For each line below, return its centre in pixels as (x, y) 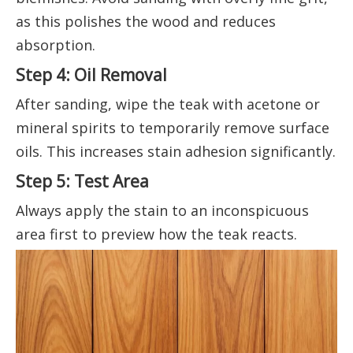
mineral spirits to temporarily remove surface (173, 128)
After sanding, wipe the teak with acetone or (168, 104)
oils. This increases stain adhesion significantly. (176, 152)
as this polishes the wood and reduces (146, 22)
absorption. (56, 45)
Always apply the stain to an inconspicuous (162, 211)
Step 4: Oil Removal (91, 75)
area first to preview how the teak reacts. (156, 234)
